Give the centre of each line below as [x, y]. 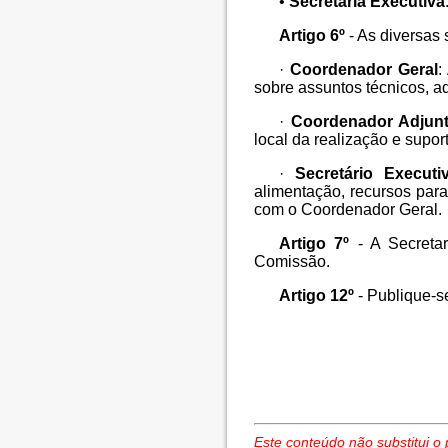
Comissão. [292, 262]
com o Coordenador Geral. [348, 210]
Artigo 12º [317, 296]
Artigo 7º [314, 244]
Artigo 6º [312, 36]
